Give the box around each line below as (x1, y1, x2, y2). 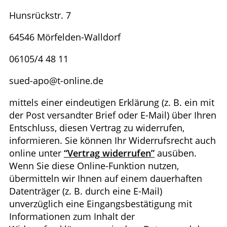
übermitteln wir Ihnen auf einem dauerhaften (9, 172, 202, 184)
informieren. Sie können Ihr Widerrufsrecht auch (9, 134, 216, 146)
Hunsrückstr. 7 (9, 9, 71, 21)
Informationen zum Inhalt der (9, 210, 135, 222)
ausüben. (155, 146, 197, 159)
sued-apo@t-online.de (9, 74, 103, 87)
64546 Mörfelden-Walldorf (9, 30, 121, 43)
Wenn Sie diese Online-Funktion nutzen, (9, 159, 179, 172)
